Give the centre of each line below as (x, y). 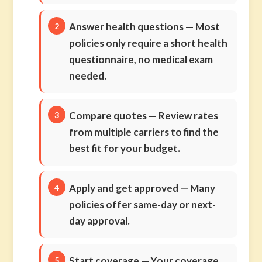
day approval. (100, 221)
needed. (88, 76)
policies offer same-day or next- (143, 204)
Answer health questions (127, 27)
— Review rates (183, 116)
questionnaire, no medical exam (141, 59)
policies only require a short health (149, 43)
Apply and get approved (124, 188)
